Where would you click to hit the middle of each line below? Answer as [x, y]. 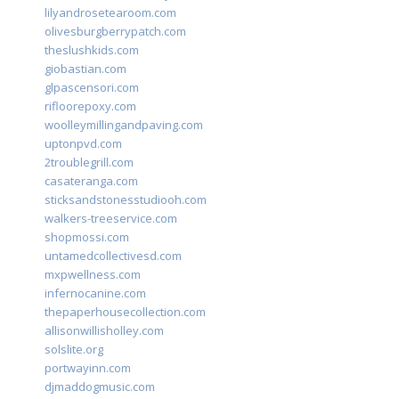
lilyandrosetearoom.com [110, 13]
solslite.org [74, 350]
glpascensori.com [92, 88]
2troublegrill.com [89, 163]
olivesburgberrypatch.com [115, 32]
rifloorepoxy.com [90, 106]
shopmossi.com [87, 237]
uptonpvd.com [83, 144]
